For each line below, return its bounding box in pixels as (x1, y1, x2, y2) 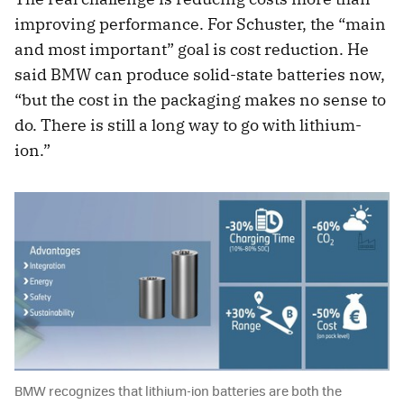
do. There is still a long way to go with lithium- (14, 114, 362, 135)
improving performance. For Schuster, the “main (14, 13, 386, 34)
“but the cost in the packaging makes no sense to (14, 88, 386, 110)
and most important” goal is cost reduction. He (14, 38, 369, 60)
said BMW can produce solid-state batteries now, (14, 63, 385, 85)
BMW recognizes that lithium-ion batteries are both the (14, 381, 342, 399)
